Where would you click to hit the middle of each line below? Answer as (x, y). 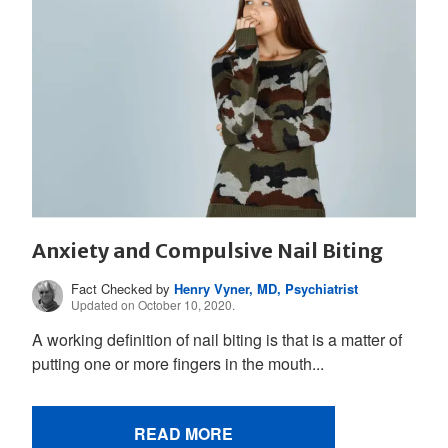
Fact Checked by (123, 288)
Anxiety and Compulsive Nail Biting (207, 251)
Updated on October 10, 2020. (153, 304)
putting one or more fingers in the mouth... (178, 363)
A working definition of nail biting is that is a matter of (217, 339)
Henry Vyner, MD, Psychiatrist (266, 288)
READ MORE (183, 433)
